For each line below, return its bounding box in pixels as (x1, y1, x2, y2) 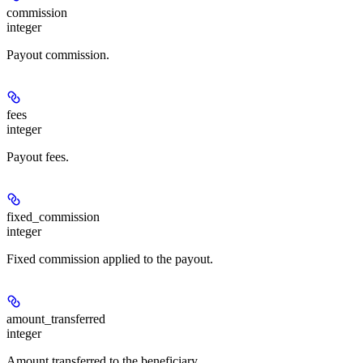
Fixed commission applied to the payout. (6, 252, 213, 267)
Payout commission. (6, 48, 109, 62)
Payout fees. (6, 150, 69, 164)
